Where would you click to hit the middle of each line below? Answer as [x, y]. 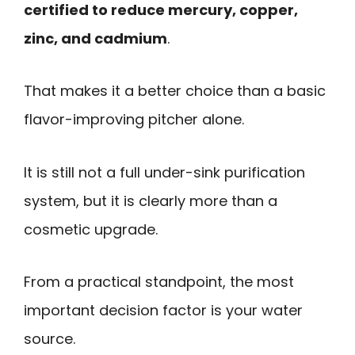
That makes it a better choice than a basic [175, 91]
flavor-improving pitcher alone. [134, 120]
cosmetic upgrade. [91, 229]
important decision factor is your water [163, 311]
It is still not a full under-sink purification [164, 172]
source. [50, 339]
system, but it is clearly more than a [151, 200]
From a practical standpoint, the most [159, 282]
